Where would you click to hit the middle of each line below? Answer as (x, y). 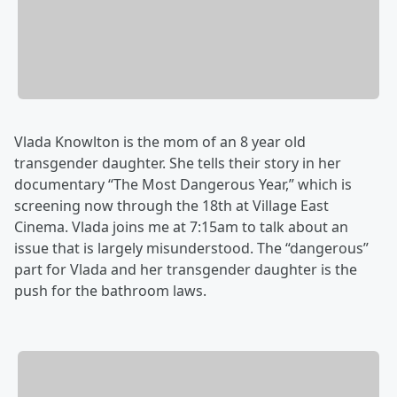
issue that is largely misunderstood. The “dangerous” (191, 249)
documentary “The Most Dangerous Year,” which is (183, 185)
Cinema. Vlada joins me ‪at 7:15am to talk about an (181, 227)
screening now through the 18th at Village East (171, 206)
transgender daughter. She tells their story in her (178, 163)
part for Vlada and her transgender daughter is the (186, 270)
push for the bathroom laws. (112, 291)
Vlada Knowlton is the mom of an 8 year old (160, 142)
